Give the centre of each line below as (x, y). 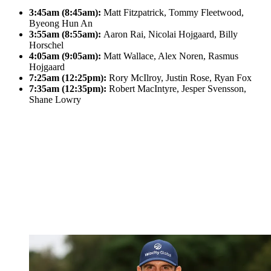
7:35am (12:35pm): (68, 89)
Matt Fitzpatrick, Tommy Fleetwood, (172, 13)
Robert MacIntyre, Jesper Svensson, (176, 89)
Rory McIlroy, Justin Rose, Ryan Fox (179, 78)
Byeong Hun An (61, 24)
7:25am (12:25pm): (68, 78)
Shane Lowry (55, 100)
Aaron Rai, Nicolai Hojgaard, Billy (169, 34)
